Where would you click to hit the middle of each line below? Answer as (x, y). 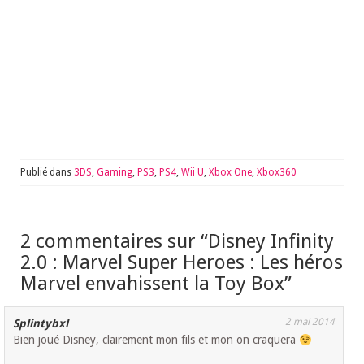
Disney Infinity (271, 242)
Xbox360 (277, 173)
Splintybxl (41, 324)
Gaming (115, 173)
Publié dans (47, 173)
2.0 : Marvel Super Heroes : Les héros (182, 263)
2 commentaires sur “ (114, 242)
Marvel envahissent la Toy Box (152, 284)
